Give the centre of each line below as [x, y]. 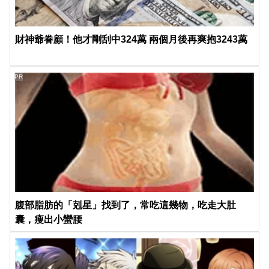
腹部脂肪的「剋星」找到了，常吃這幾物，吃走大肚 [126, 205]
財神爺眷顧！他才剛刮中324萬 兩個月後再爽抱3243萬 [131, 40]
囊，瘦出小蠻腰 [49, 219]
